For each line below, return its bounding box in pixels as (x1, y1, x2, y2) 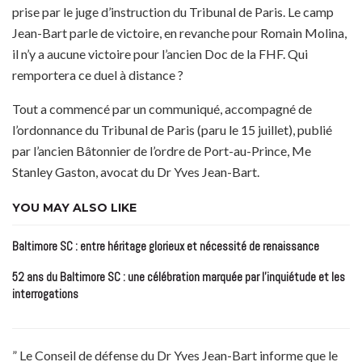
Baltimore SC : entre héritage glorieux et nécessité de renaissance (12, 238, 319, 255)
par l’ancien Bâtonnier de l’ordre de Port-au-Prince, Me (12, 143, 311, 159)
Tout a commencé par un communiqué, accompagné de (12, 101, 312, 117)
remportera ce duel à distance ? (12, 67, 183, 83)
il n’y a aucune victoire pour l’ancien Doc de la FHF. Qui (12, 46, 308, 62)
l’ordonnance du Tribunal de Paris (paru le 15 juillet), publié (12, 122, 332, 138)
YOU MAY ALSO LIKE (12, 200, 137, 216)
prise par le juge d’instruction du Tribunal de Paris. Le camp (12, 4, 334, 20)
